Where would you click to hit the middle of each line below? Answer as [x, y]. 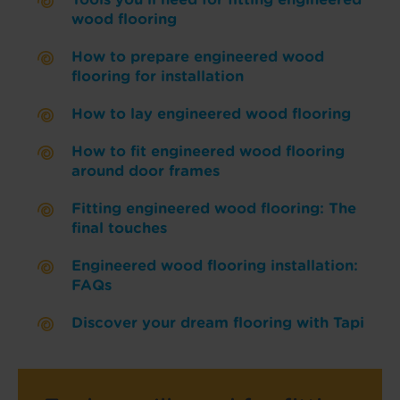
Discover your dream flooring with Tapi [218, 323]
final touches [119, 228]
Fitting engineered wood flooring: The [214, 208]
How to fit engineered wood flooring [208, 151]
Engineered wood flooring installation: [215, 266]
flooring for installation [158, 76]
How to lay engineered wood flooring [211, 114]
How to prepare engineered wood [198, 57]
